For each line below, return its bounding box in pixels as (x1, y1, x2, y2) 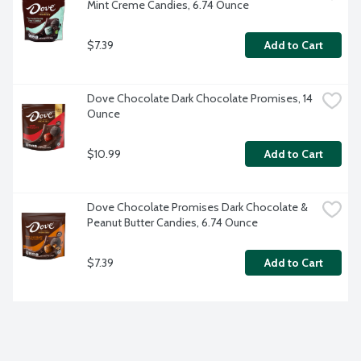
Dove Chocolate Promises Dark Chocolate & (87, 200, 308, 215)
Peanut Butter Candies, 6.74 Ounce (87, 215, 258, 230)
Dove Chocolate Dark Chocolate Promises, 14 (87, 91, 313, 106)
